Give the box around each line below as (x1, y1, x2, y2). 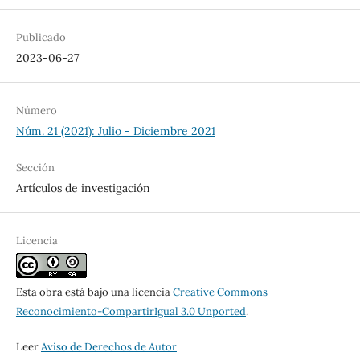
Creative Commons (172, 284, 268, 299)
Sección (15, 160, 55, 174)
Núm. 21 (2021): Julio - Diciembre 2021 (15, 124, 215, 139)
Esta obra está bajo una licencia (15, 284, 173, 299)
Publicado (15, 31, 66, 45)
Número (15, 104, 57, 118)
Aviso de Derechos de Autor (40, 339, 177, 354)
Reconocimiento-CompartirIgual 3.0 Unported (15, 304, 246, 318)
